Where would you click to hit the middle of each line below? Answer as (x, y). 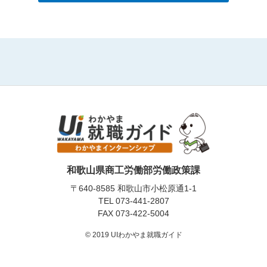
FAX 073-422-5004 (133, 214)
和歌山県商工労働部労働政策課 (133, 170)
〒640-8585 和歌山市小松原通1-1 (133, 189)
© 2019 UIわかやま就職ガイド (133, 235)
